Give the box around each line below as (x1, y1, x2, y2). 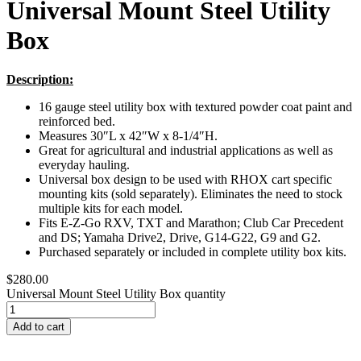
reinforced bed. (39, 114, 115, 128)
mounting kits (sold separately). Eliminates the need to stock (39, 186, 342, 201)
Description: (6, 72, 73, 86)
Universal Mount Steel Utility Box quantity (6, 286, 226, 301)
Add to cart (13, 320, 64, 333)
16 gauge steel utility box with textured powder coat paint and (39, 99, 352, 114)
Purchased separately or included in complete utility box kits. (39, 244, 346, 259)
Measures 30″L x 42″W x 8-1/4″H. (39, 128, 218, 143)
